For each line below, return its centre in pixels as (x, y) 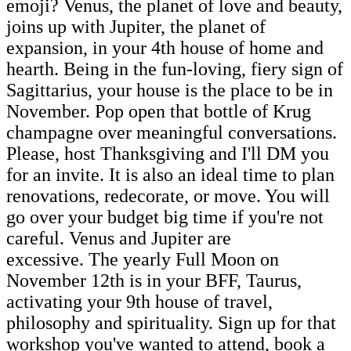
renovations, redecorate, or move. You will (168, 195)
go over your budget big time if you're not (165, 217)
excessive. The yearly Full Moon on (143, 259)
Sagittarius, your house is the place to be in (170, 90)
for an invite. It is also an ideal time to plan (170, 174)
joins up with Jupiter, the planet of (136, 26)
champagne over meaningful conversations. (172, 132)
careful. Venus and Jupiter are (119, 238)
